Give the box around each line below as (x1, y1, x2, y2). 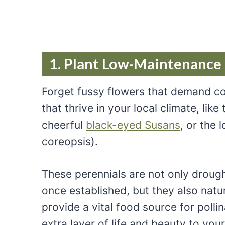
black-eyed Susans (86, 118, 180, 131)
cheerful (42, 118, 86, 131)
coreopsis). (42, 135, 98, 148)
